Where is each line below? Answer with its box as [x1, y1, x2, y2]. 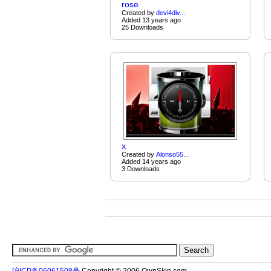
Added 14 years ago [121, 158, 181, 165]
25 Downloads [121, 24, 163, 31]
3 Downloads [121, 165, 160, 172]
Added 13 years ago [121, 16, 181, 24]
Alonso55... [155, 151, 189, 158]
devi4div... [155, 9, 185, 16]
